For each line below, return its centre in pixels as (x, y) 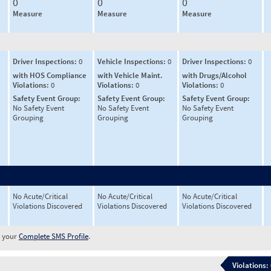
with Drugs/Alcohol (214, 75)
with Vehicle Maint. (130, 75)
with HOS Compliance (50, 75)
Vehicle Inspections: (132, 61)
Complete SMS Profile (54, 236)
